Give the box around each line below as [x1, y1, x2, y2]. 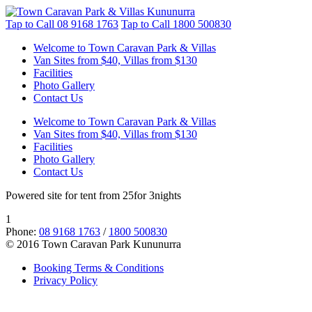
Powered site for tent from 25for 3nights [6, 189, 181, 201]
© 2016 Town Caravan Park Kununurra [6, 238, 181, 250]
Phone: [6, 226, 39, 237]
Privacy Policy [33, 274, 97, 286]
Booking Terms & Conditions [33, 262, 164, 274]
